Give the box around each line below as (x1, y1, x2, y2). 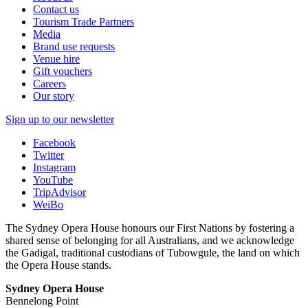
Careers (33, 77, 66, 89)
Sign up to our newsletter (5, 113, 114, 125)
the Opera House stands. (5, 258, 111, 271)
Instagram (33, 161, 76, 173)
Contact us (33, 3, 79, 15)
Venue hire (33, 52, 80, 65)
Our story (33, 89, 74, 102)
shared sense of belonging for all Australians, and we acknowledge (5, 234, 294, 246)
